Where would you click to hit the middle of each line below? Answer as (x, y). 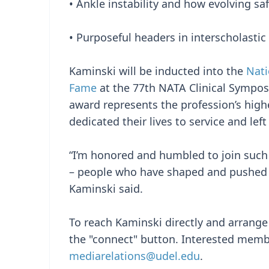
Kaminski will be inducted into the (158, 71)
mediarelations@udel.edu (134, 256)
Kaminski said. (106, 189)
